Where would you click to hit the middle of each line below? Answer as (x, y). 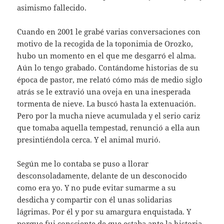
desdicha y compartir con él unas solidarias (95, 200)
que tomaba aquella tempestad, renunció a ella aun (109, 128)
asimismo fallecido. (52, 8)
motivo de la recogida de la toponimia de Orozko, (105, 44)
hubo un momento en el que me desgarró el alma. (107, 56)
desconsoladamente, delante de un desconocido (102, 176)
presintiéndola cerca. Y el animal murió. (89, 140)
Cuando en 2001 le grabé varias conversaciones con (109, 32)
